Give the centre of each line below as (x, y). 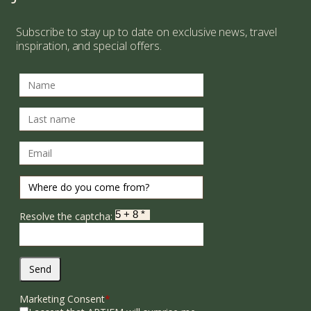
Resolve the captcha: (67, 217)
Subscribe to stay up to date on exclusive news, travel (147, 32)
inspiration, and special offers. (89, 46)
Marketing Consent (62, 299)
